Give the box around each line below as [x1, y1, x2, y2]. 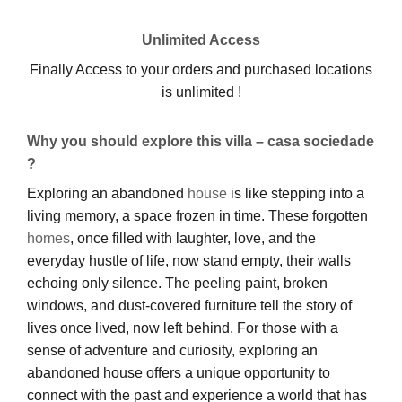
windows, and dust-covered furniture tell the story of [27, 297, 352, 313]
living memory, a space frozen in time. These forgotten [27, 207, 368, 223]
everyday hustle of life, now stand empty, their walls [27, 252, 351, 268]
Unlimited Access [142, 31, 260, 48]
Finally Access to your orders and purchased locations [30, 61, 372, 77]
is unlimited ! [161, 83, 241, 100]
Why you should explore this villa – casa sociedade [27, 133, 374, 149]
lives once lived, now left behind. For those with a [27, 319, 338, 336]
